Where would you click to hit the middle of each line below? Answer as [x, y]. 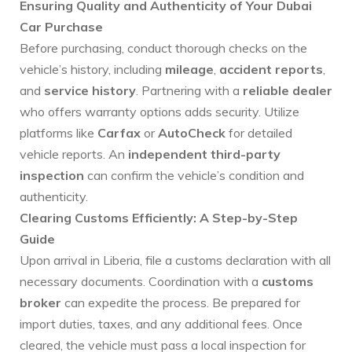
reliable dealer [288, 91]
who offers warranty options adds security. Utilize [159, 112]
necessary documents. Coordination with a [141, 282]
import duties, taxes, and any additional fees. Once [161, 324]
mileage [189, 70]
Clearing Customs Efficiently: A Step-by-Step [159, 218]
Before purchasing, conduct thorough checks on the [163, 48]
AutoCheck [192, 133]
